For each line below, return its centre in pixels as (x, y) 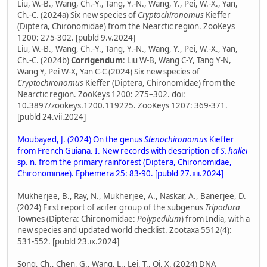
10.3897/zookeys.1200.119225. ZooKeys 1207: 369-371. (122, 106)
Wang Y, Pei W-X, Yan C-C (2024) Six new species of (108, 72)
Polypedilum (159, 219)
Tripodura (223, 208)
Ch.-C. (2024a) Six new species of (77, 15)
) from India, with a (215, 219)
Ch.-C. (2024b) (44, 60)
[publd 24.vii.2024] (52, 117)
